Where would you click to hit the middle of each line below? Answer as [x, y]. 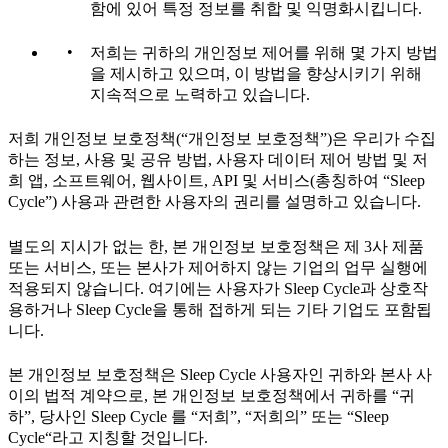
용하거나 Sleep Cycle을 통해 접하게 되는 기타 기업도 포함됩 [220, 309]
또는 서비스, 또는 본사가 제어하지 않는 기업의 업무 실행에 [218, 267]
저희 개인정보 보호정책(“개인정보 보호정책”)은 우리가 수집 [222, 139]
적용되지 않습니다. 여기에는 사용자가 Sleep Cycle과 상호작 [218, 288]
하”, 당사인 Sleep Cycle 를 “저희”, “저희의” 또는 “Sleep [198, 416]
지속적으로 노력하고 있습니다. [199, 95]
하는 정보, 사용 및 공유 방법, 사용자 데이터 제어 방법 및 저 [218, 160]
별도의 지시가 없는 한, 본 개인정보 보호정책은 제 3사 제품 [216, 246]
